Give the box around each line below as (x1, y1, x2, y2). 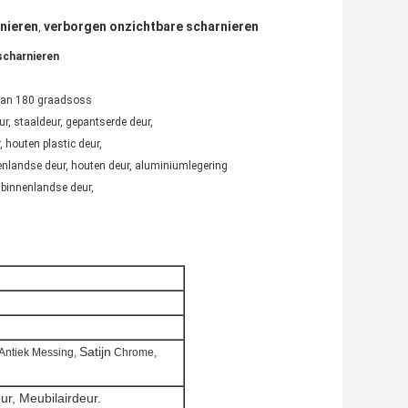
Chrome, (114, 346, 157, 360)
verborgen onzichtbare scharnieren (44, 19, 259, 35)
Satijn (79, 344, 111, 360)
